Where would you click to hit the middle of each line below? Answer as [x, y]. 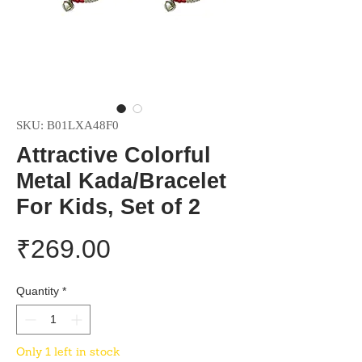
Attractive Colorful [114, 155]
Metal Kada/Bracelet [121, 181]
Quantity [38, 291]
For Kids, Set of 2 [108, 207]
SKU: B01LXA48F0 [67, 125]
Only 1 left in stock [68, 351]
